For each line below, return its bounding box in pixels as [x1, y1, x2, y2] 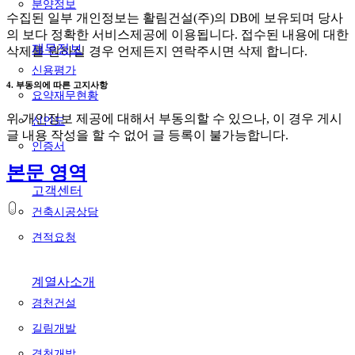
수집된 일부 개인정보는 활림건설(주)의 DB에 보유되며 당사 [6, 11, 343, 25]
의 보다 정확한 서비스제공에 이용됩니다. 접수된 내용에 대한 [6, 28, 349, 42]
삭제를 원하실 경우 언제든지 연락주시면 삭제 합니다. [6, 44, 307, 59]
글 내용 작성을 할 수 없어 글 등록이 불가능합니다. [6, 128, 288, 143]
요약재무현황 [32, 89, 99, 101]
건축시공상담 [32, 205, 99, 218]
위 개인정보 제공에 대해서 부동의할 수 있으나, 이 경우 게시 [6, 112, 342, 126]
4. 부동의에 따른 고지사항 [6, 80, 108, 90]
